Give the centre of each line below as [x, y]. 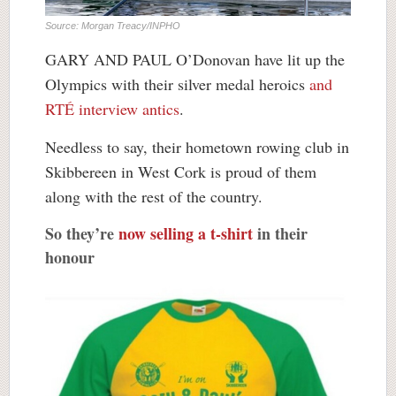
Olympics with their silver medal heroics [177, 84]
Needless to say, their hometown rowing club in [197, 146]
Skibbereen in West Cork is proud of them [181, 171]
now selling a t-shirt [186, 233]
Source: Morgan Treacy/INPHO [113, 25]
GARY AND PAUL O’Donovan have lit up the [195, 59]
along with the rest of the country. [154, 196]
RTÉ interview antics [112, 108]
